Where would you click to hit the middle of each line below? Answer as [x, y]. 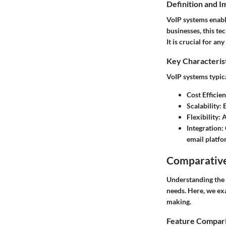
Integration [204, 128]
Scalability [203, 106]
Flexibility [203, 117]
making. [179, 201]
